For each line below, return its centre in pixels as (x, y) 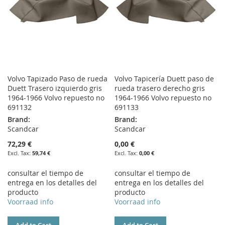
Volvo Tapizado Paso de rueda (58, 79)
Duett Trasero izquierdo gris (55, 88)
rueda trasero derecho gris (160, 88)
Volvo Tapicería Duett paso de (164, 79)
